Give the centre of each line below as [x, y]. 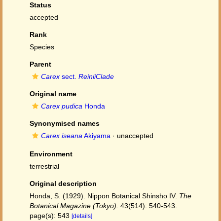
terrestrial [44, 166]
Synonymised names [65, 123]
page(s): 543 [51, 216]
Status [40, 5]
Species [42, 47]
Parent [40, 64]
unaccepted [135, 136]
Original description [63, 184]
